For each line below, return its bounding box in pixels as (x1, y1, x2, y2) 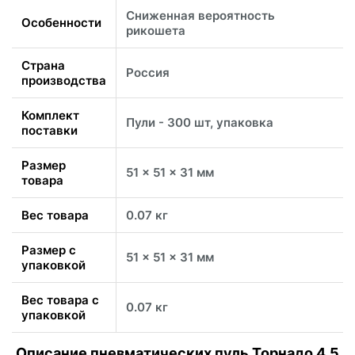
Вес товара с (21, 292, 99, 308)
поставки (21, 123, 78, 139)
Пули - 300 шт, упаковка (126, 115, 273, 131)
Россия (126, 65, 170, 81)
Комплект (21, 108, 79, 124)
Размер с (21, 242, 76, 258)
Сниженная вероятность (126, 8, 275, 24)
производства (21, 73, 106, 89)
